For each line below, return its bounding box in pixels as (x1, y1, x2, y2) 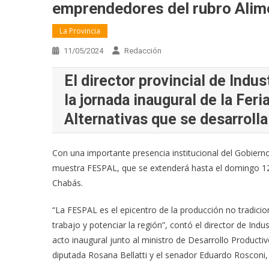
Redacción (124, 46, 162, 56)
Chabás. (52, 177, 83, 189)
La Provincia (59, 26, 100, 37)
